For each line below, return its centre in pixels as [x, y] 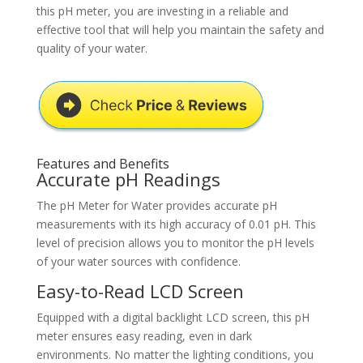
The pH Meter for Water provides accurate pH [156, 206]
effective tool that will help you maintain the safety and [180, 30]
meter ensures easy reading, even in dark [144, 336]
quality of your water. [92, 49]
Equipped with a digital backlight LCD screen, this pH [173, 318]
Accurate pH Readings [128, 179]
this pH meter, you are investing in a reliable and [162, 11]
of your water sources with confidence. [138, 262]
